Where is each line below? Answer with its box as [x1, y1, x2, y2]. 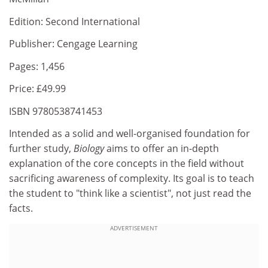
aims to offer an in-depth [104, 142, 219, 155]
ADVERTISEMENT [110, 223, 158, 232]
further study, [9, 142, 74, 155]
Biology [74, 142, 104, 155]
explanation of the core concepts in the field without [9, 157, 244, 170]
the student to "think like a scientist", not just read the [9, 187, 251, 200]
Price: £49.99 [9, 82, 66, 95]
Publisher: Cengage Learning [9, 37, 138, 50]
